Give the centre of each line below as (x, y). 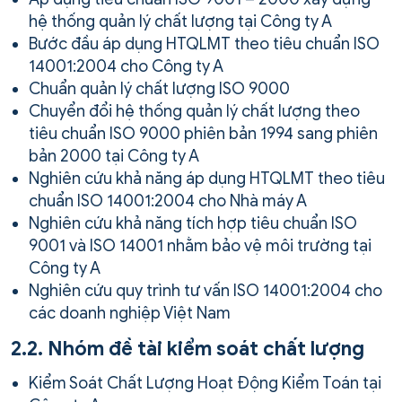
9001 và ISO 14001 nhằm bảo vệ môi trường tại (200, 245)
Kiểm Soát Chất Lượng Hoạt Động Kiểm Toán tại (205, 383)
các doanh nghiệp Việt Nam (130, 313)
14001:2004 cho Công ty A (126, 66)
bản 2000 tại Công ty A (114, 156)
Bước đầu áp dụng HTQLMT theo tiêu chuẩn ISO (204, 44)
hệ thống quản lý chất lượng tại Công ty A (180, 21)
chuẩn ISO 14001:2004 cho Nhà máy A (168, 201)
